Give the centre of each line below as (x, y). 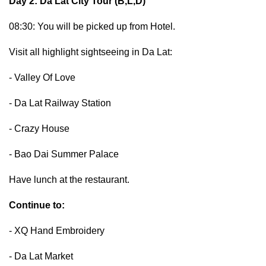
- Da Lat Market (41, 256)
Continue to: (37, 205)
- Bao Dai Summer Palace (64, 154)
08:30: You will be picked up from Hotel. (92, 26)
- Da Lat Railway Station (60, 103)
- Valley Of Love (42, 77)
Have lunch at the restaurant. (69, 180)
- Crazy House (39, 129)
